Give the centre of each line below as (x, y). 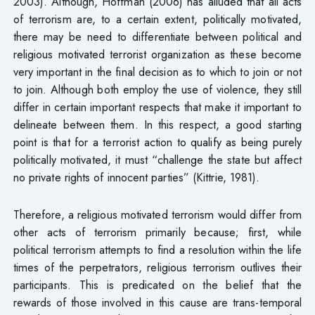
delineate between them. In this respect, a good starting (157, 124)
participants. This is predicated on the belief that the (157, 284)
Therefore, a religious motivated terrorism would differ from (157, 214)
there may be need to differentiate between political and (157, 36)
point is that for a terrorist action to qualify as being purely (157, 142)
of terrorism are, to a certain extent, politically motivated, (157, 19)
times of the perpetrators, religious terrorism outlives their (157, 267)
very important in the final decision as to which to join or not (157, 71)
